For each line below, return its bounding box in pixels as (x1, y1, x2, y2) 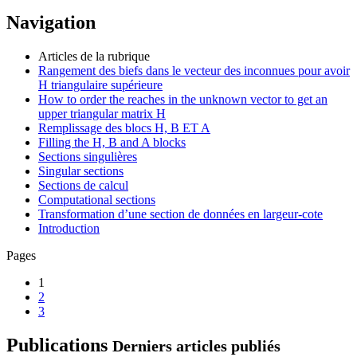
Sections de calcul (38, 178, 128, 193)
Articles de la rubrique (38, 49, 150, 64)
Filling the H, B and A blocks (38, 135, 186, 150)
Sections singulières (38, 150, 137, 164)
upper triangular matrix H (38, 107, 166, 121)
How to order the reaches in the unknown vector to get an (38, 92, 328, 107)
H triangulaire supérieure (38, 78, 163, 92)
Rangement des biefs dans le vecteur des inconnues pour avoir (38, 64, 350, 78)
